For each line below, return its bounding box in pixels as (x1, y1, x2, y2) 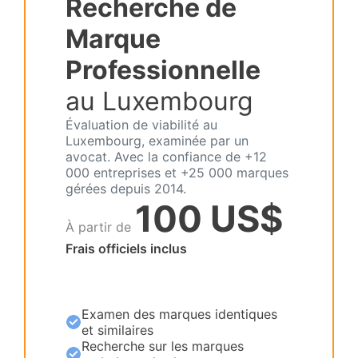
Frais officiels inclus (66, 241, 187, 257)
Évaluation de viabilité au (66, 117, 217, 133)
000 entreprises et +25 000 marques (66, 165, 288, 181)
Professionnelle (66, 54, 261, 86)
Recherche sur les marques (82, 338, 244, 354)
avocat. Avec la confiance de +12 (66, 149, 267, 165)
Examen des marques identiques (82, 306, 277, 322)
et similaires (82, 322, 153, 338)
